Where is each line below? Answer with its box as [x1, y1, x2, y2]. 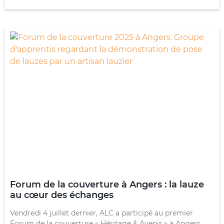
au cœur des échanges [10, 189, 113, 200]
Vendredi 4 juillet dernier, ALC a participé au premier [10, 208, 193, 217]
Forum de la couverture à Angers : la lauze [10, 178, 204, 190]
